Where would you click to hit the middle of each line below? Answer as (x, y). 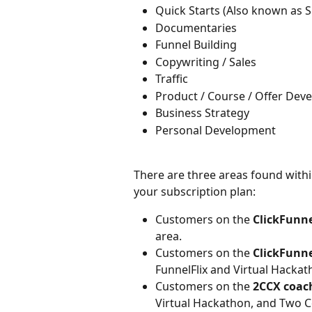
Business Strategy (202, 113)
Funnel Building (196, 45)
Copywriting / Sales (206, 62)
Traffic (172, 79)
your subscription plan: (195, 192)
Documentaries (196, 28)
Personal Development (216, 130)
